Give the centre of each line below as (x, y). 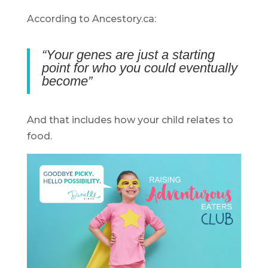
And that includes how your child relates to (130, 120)
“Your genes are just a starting (128, 54)
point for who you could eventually (139, 68)
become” (68, 81)
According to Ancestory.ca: (91, 19)
